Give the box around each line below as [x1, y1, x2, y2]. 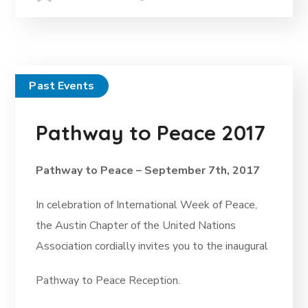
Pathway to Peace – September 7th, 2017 [36, 163, 261, 179]
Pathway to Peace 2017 [36, 120, 266, 146]
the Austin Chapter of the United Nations [36, 218, 236, 234]
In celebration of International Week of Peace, [36, 197, 258, 213]
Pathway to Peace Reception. [36, 273, 181, 289]
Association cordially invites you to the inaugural [36, 239, 269, 254]
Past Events [29, 78, 95, 94]
